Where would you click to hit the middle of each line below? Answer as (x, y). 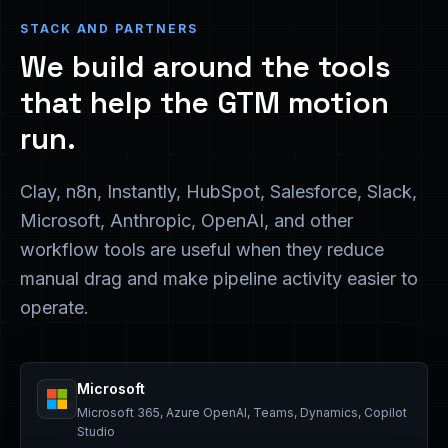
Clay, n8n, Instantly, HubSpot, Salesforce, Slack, (218, 191)
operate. (54, 307)
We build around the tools (205, 66)
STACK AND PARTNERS (109, 28)
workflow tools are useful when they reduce (202, 249)
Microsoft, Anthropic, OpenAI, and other (186, 220)
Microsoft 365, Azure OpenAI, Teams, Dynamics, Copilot (242, 412)
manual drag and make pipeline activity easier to (219, 278)
